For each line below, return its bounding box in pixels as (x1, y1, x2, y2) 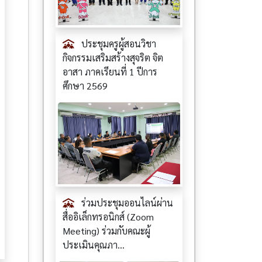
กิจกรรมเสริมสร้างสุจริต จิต (63, 51, 163, 64)
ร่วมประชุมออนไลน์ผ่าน (81, 196, 173, 209)
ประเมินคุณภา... (63, 238, 125, 251)
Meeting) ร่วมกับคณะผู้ (63, 224, 150, 237)
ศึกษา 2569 (63, 80, 108, 92)
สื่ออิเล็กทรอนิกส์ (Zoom (63, 210, 154, 223)
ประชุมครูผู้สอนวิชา (81, 37, 156, 50)
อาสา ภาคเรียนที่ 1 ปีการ (63, 65, 157, 78)
